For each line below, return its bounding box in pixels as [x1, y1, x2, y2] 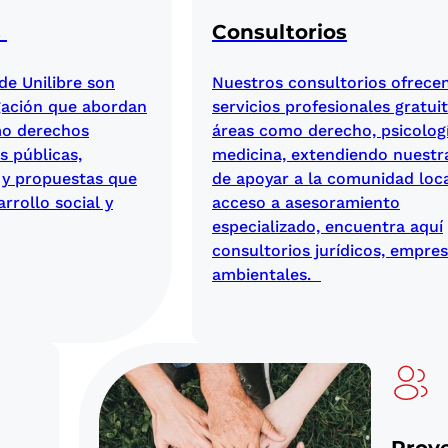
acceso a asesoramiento [212, 192, 400, 212]
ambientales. [212, 264, 321, 284]
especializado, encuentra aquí [212, 216, 443, 236]
